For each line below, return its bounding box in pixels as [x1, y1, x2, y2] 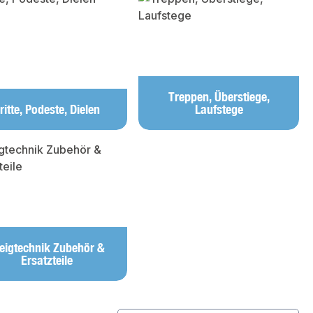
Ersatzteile [21, 252, 73, 268]
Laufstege [194, 101, 243, 117]
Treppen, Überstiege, [168, 89, 270, 104]
